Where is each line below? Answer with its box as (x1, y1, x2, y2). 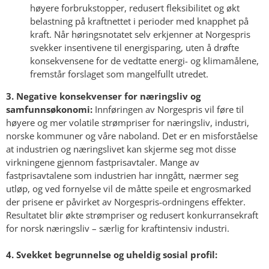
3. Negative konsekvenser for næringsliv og (6, 90, 201, 103)
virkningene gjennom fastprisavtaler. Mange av (6, 156, 199, 169)
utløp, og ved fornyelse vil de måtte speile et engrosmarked (6, 183, 251, 195)
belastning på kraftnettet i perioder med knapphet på (30, 15, 249, 28)
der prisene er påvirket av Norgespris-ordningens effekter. (6, 196, 246, 208)
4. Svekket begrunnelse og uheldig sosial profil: (6, 249, 217, 261)
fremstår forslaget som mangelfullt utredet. (30, 68, 208, 80)
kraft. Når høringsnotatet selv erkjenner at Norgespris (30, 28, 250, 41)
